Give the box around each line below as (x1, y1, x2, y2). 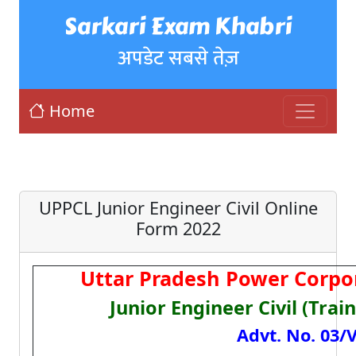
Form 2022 (135, 217, 221, 240)
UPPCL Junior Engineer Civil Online (38, 196, 318, 219)
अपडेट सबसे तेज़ (117, 41, 239, 75)
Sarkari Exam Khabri (64, 9, 292, 44)
